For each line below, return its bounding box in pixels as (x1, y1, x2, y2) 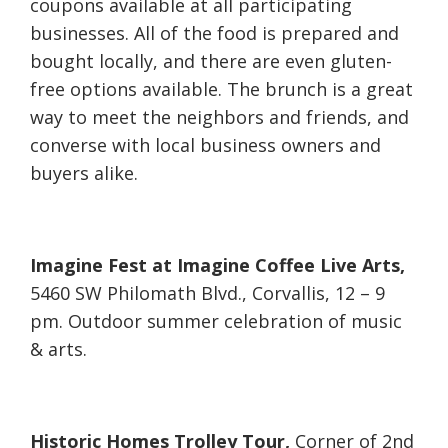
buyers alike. (30, 161, 138, 186)
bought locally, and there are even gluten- (30, 49, 392, 74)
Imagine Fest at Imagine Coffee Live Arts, (30, 253, 405, 278)
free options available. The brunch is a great (30, 77, 413, 102)
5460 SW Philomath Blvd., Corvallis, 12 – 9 (30, 281, 385, 306)
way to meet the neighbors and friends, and (30, 105, 409, 130)
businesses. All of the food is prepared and (30, 21, 399, 46)
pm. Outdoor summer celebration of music (30, 309, 402, 334)
